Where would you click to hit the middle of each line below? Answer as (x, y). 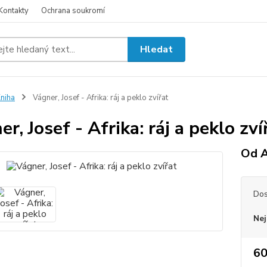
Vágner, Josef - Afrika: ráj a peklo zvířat (99, 98)
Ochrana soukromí (73, 11)
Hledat (157, 49)
